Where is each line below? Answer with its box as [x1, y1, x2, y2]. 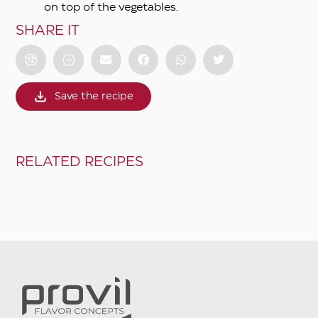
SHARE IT [16, 24, 80, 37]
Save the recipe [55, 92, 134, 101]
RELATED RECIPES [16, 156, 144, 169]
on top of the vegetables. [44, 2, 179, 13]
